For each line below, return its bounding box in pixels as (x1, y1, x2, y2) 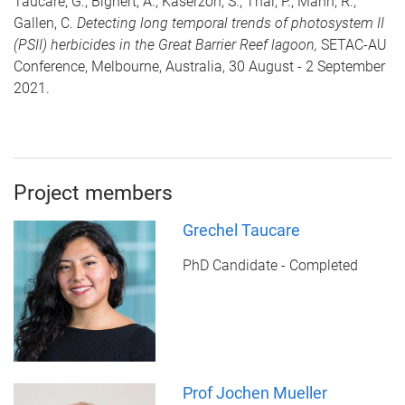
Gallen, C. (14, 14, 77, 32)
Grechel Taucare (182, 220, 300, 240)
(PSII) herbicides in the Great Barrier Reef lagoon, (14, 35, 321, 53)
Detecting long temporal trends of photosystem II (77, 14, 384, 32)
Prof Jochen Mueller (182, 383, 327, 403)
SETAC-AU (321, 35, 387, 53)
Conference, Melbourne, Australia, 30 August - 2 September (14, 57, 385, 75)
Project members (14, 180, 173, 205)
